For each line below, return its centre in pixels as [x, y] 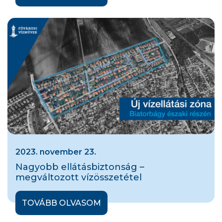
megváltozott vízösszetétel [79, 178]
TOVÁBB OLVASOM [61, 203]
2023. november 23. [56, 152]
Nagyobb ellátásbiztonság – [80, 167]
